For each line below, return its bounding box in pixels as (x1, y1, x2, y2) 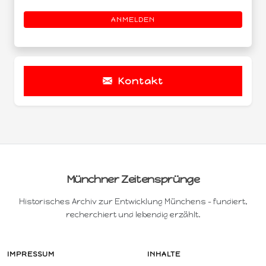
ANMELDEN (111, 15, 155, 24)
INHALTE (147, 249, 180, 258)
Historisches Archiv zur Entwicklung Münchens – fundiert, (18, 197, 248, 206)
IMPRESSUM (7, 249, 55, 258)
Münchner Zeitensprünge (66, 172, 200, 186)
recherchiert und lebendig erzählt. (65, 210, 201, 219)
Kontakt (115, 75, 163, 87)
